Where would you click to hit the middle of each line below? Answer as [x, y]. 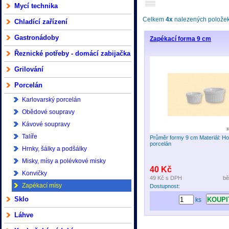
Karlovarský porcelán [51, 100]
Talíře [30, 136]
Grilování [29, 69]
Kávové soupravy [46, 124]
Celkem [154, 19]
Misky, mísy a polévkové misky [64, 161]
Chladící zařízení [41, 22]
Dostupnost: [165, 186]
